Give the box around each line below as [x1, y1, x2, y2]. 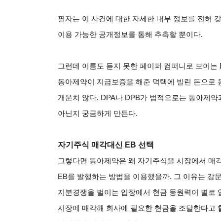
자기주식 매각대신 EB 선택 [58, 140, 154, 149]
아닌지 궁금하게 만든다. [58, 109, 138, 117]
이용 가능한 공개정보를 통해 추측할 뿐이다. [58, 30, 203, 38]
